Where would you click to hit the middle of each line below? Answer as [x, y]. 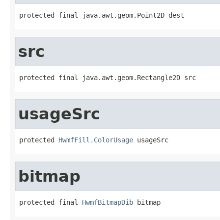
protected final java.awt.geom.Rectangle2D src [108, 77]
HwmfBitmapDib [108, 202]
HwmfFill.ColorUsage [96, 140]
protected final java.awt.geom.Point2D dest [102, 15]
